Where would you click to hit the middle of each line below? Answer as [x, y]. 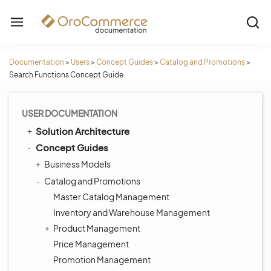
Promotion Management [102, 260]
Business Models [77, 164]
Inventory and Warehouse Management [132, 212]
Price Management [91, 244]
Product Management [97, 228]
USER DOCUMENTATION [70, 113]
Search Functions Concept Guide [66, 75]
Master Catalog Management [111, 197]
